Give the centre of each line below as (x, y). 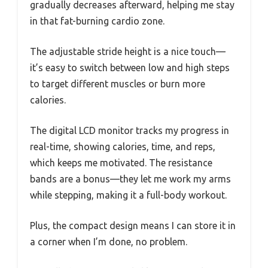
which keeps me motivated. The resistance (121, 163)
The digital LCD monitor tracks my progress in (130, 131)
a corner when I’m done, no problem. (109, 242)
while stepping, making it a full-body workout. (128, 195)
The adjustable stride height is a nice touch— (128, 52)
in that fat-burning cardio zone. (97, 21)
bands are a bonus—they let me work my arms (130, 179)
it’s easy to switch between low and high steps (130, 68)
